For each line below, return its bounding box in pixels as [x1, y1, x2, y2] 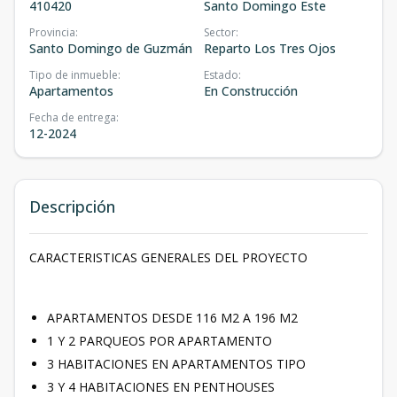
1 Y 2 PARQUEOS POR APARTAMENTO [47, 332, 276, 350]
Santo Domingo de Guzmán [29, 40, 192, 58]
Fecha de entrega [29, 110, 116, 126]
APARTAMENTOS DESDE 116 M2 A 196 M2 [47, 309, 301, 327]
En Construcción [204, 82, 298, 100]
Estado [204, 67, 238, 83]
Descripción [29, 196, 115, 218]
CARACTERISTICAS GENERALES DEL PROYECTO [29, 249, 311, 267]
